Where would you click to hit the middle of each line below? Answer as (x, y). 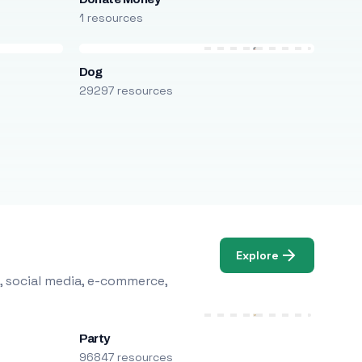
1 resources (111, 18)
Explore (258, 255)
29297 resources (126, 90)
